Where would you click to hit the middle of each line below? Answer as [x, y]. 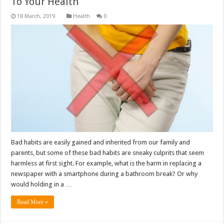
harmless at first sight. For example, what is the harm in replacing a [106, 163]
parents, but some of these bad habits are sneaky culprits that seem [108, 152]
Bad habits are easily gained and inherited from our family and [101, 142]
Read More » [33, 202]
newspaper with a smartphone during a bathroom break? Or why [104, 173]
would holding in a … [42, 184]
